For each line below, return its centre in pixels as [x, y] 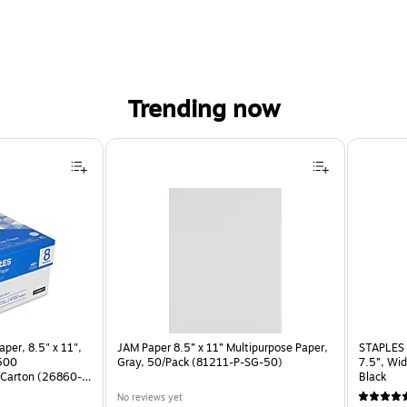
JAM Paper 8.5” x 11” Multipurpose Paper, [223, 347]
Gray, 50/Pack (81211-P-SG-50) [200, 362]
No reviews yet [150, 397]
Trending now [203, 109]
